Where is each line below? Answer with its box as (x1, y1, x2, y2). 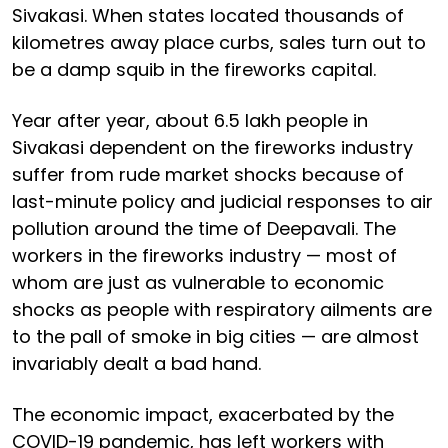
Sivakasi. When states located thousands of (12, 2, 404, 28)
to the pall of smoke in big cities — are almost (12, 323, 419, 349)
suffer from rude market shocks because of (12, 161, 404, 187)
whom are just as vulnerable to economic (12, 269, 384, 295)
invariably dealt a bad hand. (12, 350, 261, 376)
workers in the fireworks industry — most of (12, 242, 397, 268)
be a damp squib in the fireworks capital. (12, 56, 376, 82)
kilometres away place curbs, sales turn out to (12, 29, 426, 55)
